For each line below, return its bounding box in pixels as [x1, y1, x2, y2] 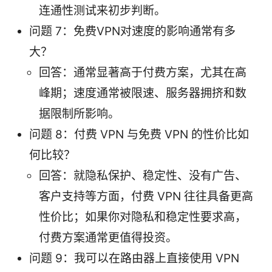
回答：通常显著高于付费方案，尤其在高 [39, 65, 246, 80]
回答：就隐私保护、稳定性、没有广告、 [39, 168, 246, 183]
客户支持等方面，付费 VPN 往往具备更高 [39, 189, 253, 203]
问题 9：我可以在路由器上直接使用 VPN [29, 251, 239, 265]
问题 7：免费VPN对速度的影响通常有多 [29, 24, 236, 38]
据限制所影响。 [39, 106, 120, 121]
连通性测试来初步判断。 [39, 3, 166, 18]
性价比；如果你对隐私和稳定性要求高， [39, 209, 246, 224]
